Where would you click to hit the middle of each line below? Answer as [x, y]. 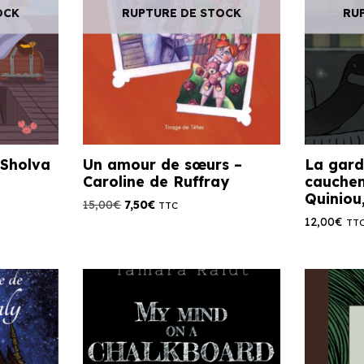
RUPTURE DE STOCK [181, 13]
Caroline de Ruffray [156, 181]
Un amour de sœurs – [163, 164]
